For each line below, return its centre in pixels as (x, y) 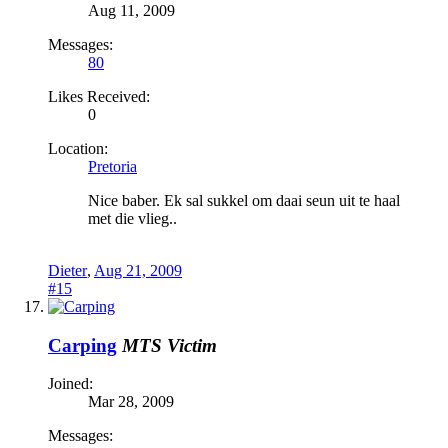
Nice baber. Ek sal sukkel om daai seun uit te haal (244, 200)
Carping (82, 345)
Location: (78, 148)
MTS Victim (169, 345)
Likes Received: (99, 96)
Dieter (67, 270)
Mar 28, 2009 (131, 402)
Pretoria (112, 166)
